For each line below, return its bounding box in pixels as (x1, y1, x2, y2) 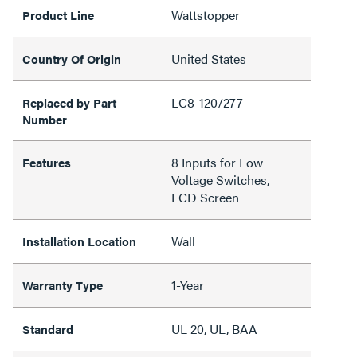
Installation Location (22, 233, 136, 249)
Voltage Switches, (171, 171, 269, 189)
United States (171, 49, 246, 68)
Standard (22, 320, 73, 337)
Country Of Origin (22, 50, 121, 67)
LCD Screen (171, 188, 239, 206)
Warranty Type (22, 277, 103, 293)
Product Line (22, 6, 94, 23)
